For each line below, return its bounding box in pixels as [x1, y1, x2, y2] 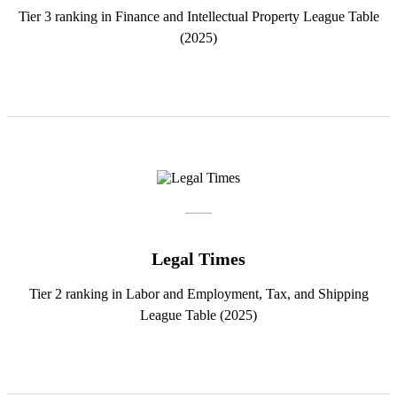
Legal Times [152, 248, 245, 269]
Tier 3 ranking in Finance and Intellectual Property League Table [18, 8, 379, 24]
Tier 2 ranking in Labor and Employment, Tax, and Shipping [28, 285, 369, 301]
